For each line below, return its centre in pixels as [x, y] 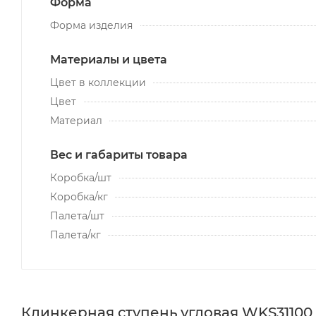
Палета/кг [75, 235]
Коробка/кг [79, 196]
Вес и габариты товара [119, 154]
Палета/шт [77, 215]
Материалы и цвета [109, 59]
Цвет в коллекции [98, 82]
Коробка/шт [81, 177]
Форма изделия [91, 25]
